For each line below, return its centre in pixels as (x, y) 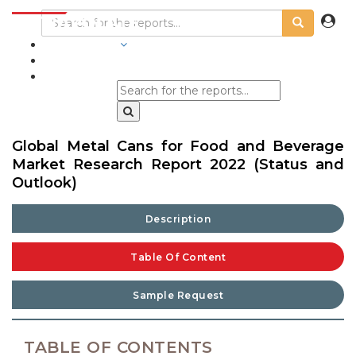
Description (178, 219)
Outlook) (44, 183)
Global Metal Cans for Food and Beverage (178, 146)
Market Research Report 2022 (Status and (178, 164)
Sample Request (178, 295)
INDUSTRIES (80, 44)
